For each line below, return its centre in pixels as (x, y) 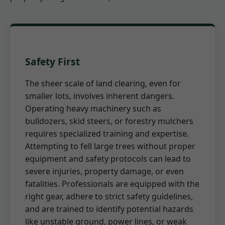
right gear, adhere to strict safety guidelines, (109, 196)
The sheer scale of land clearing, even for (103, 83)
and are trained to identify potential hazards (109, 209)
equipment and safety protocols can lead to (108, 158)
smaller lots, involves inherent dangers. (100, 96)
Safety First (52, 61)
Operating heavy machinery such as (93, 108)
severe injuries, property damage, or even (104, 171)
